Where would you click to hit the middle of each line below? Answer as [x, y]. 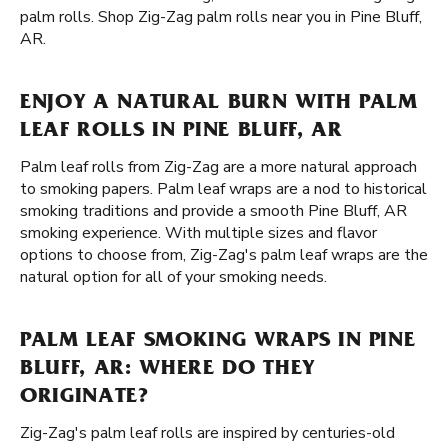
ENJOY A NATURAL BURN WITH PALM [219, 104]
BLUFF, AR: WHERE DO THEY [167, 370]
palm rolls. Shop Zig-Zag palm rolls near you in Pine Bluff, [221, 17]
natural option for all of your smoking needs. [173, 277]
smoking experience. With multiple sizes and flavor [198, 233]
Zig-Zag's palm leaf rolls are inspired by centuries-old [207, 433]
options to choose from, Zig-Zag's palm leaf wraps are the [224, 255]
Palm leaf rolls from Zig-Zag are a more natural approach [218, 167]
